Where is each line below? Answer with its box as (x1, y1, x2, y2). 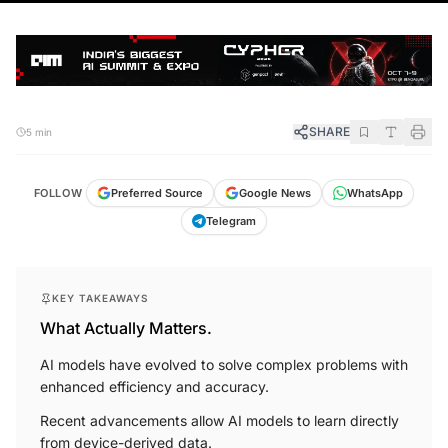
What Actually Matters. (40, 310, 212, 331)
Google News (239, 178, 312, 193)
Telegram (206, 206, 256, 221)
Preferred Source (111, 178, 204, 193)
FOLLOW (33, 178, 83, 193)
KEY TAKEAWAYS (52, 284, 149, 297)
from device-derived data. (40, 426, 212, 444)
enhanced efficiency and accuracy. (40, 370, 269, 388)
